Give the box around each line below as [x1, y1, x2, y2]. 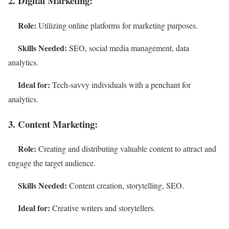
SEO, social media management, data [67, 42, 189, 54]
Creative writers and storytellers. [50, 202, 155, 214]
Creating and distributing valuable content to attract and [36, 143, 216, 154]
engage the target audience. [8, 157, 96, 169]
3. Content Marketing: [8, 117, 98, 131]
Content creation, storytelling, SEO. [67, 180, 184, 191]
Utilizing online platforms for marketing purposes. [36, 20, 198, 31]
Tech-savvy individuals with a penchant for [50, 79, 191, 90]
